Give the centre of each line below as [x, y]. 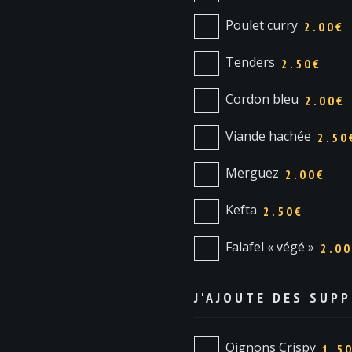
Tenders [250, 62]
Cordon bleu [262, 99]
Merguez [252, 173]
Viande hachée [268, 136]
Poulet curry [261, 26]
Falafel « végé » [269, 247]
